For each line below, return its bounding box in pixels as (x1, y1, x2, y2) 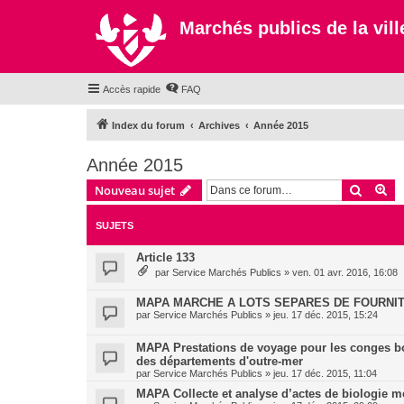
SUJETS (96, 220, 133, 231)
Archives (198, 120, 240, 131)
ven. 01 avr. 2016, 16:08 (292, 267, 398, 278)
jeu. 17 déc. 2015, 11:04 (273, 368, 377, 379)
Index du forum (112, 120, 185, 131)
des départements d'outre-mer (136, 354, 303, 368)
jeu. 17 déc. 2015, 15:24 (273, 309, 378, 320)
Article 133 (136, 251, 195, 264)
